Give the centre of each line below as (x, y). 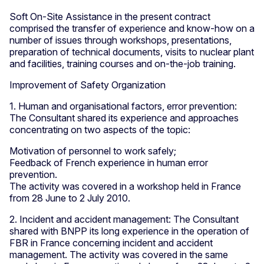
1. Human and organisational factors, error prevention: (123, 106)
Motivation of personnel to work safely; (93, 151)
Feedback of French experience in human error (109, 162)
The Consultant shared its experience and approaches (124, 118)
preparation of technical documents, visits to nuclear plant (132, 52)
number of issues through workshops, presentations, (121, 40)
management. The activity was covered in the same (119, 254)
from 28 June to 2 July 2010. (70, 198)
